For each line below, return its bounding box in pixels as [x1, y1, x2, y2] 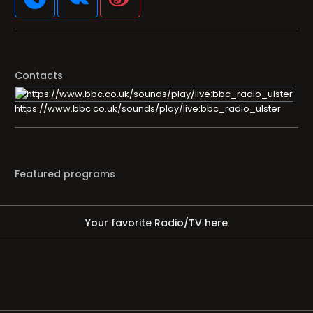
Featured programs [15, 167, 115, 181]
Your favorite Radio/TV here [85, 216, 228, 230]
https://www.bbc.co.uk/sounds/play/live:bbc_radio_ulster [15, 102, 281, 115]
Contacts [15, 68, 63, 82]
